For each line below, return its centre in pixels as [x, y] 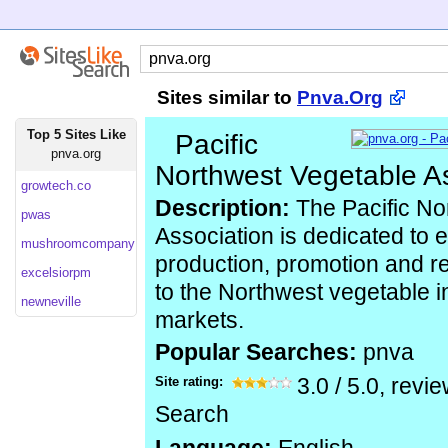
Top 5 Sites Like [76, 134]
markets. [199, 320]
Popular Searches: [259, 352]
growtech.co [56, 185]
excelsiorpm [56, 272]
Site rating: [191, 381]
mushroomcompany [78, 243]
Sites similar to [227, 97]
